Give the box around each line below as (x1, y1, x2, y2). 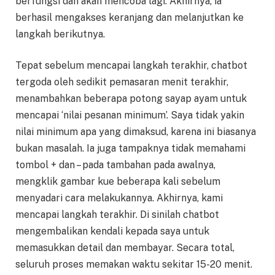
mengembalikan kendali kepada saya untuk (15, 225, 209, 238)
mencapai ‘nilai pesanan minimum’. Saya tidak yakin (15, 109, 244, 122)
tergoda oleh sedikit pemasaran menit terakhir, (15, 76, 228, 88)
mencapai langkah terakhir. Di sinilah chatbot (15, 209, 219, 221)
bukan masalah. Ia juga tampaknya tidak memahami (15, 142, 246, 155)
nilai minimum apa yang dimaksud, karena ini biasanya (15, 126, 256, 138)
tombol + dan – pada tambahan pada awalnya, (15, 159, 215, 171)
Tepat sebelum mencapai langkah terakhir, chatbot (15, 60, 247, 72)
